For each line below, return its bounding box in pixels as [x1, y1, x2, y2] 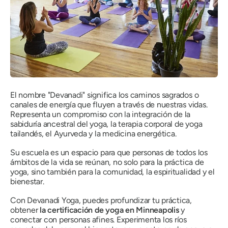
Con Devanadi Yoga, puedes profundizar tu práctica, [10, 195, 192, 205]
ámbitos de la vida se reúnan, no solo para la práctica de [10, 157, 204, 167]
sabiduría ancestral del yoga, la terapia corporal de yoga [10, 119, 203, 129]
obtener [10, 205, 40, 215]
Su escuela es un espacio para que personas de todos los [10, 148, 208, 157]
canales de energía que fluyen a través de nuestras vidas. [10, 100, 208, 109]
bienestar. [10, 177, 44, 186]
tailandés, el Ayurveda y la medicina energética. [10, 129, 177, 138]
